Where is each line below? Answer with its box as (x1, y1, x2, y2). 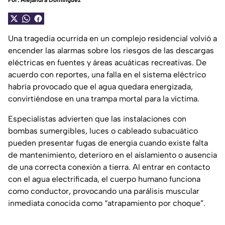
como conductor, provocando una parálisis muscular (8, 186, 199, 196)
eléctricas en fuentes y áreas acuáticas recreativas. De (8, 58, 206, 68)
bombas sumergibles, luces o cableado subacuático (8, 126, 198, 136)
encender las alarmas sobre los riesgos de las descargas (8, 46, 214, 56)
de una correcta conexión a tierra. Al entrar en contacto (8, 162, 210, 172)
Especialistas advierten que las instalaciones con (8, 114, 186, 124)
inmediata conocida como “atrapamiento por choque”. (8, 198, 205, 208)
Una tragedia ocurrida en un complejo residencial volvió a (8, 34, 217, 44)
